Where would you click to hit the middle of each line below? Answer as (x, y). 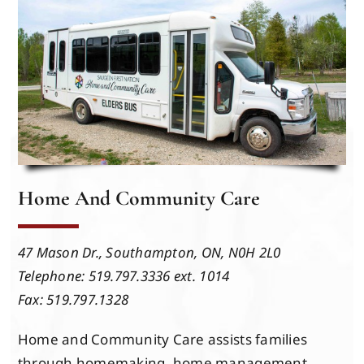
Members (50, 73)
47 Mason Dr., (62, 253)
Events (41, 11)
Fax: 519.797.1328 (73, 300)
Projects (45, 135)
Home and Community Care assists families (162, 340)
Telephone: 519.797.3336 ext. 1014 (123, 276)
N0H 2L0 (254, 253)
